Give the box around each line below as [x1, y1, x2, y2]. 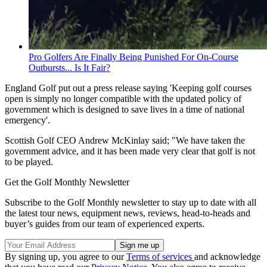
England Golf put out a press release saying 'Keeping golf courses [5, 83, 252, 94]
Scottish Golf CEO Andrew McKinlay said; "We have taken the [5, 135, 245, 146]
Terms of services [126, 252, 194, 262]
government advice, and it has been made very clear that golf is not [5, 146, 255, 157]
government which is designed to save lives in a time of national [5, 104, 244, 115]
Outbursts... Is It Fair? [29, 63, 110, 73]
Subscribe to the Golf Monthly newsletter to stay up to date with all [5, 197, 256, 208]
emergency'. [5, 115, 50, 126]
